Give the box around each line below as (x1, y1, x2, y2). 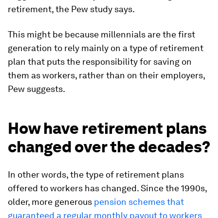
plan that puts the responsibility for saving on (8, 56, 192, 67)
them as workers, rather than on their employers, (8, 70, 205, 80)
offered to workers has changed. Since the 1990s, (8, 183, 207, 193)
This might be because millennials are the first (8, 29, 195, 39)
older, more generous (8, 197, 92, 207)
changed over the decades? (8, 137, 210, 156)
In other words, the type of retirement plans (8, 169, 184, 180)
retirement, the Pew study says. (8, 4, 135, 14)
